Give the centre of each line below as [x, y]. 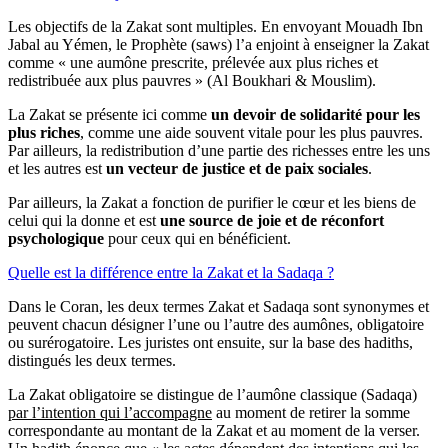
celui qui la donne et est [84, 220]
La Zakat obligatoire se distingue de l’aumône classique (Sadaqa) [212, 394]
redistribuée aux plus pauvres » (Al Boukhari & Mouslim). [192, 80]
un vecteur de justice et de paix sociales [237, 168]
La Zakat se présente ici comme [109, 114]
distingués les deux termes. [92, 360]
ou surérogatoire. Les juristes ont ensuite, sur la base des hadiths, [210, 342]
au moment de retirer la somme [311, 412]
